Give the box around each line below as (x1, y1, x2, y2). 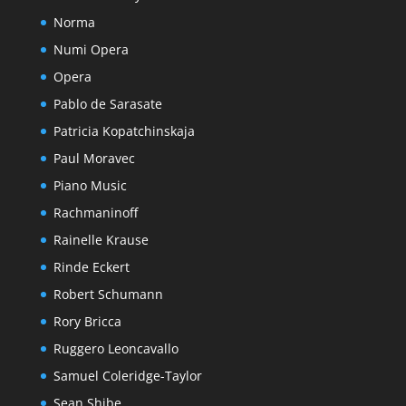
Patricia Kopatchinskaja (53, 122, 195, 140)
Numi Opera (53, 41, 129, 58)
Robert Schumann (53, 285, 163, 303)
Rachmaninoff (53, 204, 138, 221)
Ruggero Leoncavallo (53, 340, 179, 357)
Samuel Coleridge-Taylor (53, 367, 202, 384)
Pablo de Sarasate (53, 95, 162, 112)
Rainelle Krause (53, 231, 149, 248)
